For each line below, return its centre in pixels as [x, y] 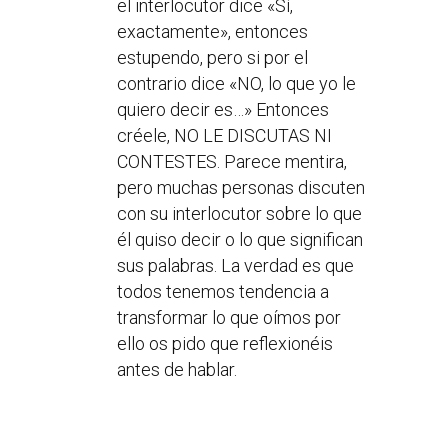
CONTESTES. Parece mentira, [231, 162]
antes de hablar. [176, 370]
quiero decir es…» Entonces [222, 110]
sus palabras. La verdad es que [235, 266]
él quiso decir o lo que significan [239, 240]
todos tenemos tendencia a [222, 292]
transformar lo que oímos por [228, 318]
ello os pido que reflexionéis [224, 344]
